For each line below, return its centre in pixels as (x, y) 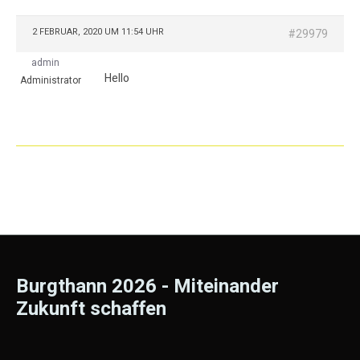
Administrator (50, 80)
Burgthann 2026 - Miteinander (147, 286)
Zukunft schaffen (91, 309)
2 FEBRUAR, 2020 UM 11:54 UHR (98, 32)
